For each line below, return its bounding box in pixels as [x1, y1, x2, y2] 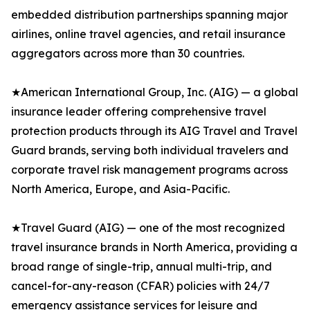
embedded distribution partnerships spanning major [11, 8, 288, 22]
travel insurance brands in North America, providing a [11, 240, 298, 255]
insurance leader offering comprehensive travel [11, 104, 266, 119]
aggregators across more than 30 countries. [11, 46, 244, 61]
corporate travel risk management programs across [11, 163, 288, 177]
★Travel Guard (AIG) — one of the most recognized [11, 221, 285, 235]
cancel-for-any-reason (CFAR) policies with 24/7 [11, 279, 270, 293]
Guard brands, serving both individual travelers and [11, 143, 289, 158]
